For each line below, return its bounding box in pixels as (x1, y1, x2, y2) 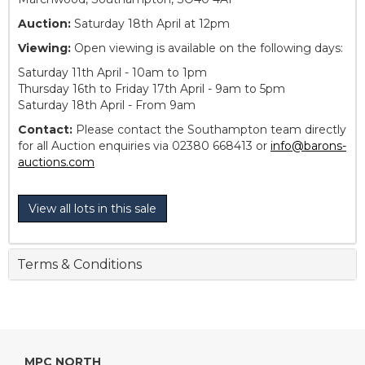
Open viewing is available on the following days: (71, 41, 343, 56)
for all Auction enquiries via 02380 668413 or (18, 139, 270, 154)
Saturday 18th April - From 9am (18, 98, 196, 113)
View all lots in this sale (29, 201, 156, 217)
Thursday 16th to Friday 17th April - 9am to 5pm (18, 81, 285, 97)
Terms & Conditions (17, 257, 142, 273)
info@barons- (270, 139, 346, 154)
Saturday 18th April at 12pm (71, 16, 230, 32)
